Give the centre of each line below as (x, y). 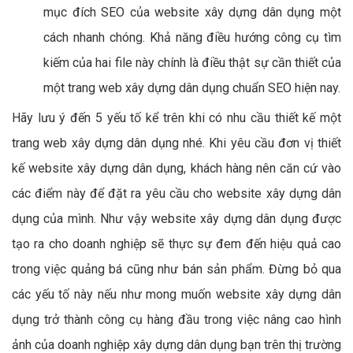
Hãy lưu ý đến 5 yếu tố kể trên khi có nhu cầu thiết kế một (176, 118)
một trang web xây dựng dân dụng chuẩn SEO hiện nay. (192, 88)
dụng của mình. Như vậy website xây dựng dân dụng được (176, 219)
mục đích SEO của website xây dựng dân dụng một (192, 13)
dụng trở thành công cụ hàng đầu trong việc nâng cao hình (176, 320)
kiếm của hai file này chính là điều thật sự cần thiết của (192, 63)
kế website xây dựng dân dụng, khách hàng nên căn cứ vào (176, 169)
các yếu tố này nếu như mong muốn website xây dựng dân (176, 295)
